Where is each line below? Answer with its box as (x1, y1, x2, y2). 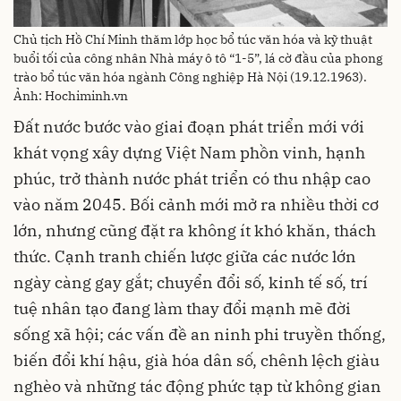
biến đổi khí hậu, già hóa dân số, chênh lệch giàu (13, 349, 380, 371)
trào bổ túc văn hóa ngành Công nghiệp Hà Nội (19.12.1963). (13, 68, 367, 85)
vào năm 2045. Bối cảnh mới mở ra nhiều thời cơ (13, 193, 379, 215)
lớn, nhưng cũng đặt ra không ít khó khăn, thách (13, 219, 376, 241)
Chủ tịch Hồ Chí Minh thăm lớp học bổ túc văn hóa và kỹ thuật (13, 30, 372, 47)
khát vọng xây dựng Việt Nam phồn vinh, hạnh (13, 141, 365, 163)
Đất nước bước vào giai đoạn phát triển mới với (13, 115, 364, 137)
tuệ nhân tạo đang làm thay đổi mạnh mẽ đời (13, 297, 351, 319)
